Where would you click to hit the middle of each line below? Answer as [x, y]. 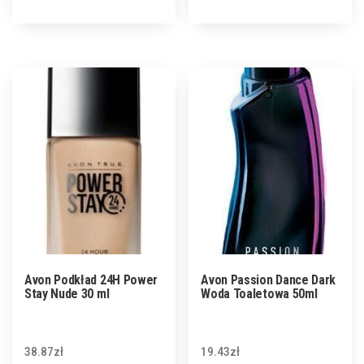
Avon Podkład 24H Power [91, 279]
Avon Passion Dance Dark [269, 279]
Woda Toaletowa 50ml [259, 293]
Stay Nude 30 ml [67, 293]
